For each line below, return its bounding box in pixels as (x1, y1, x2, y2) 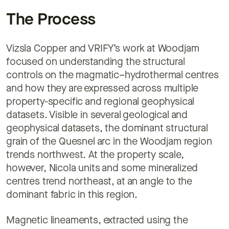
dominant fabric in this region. (6, 190, 140, 200)
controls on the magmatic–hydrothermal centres (6, 70, 219, 81)
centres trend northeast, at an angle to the (6, 176, 193, 187)
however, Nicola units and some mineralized (6, 163, 198, 174)
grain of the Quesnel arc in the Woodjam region (6, 136, 212, 147)
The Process (6, 12, 96, 29)
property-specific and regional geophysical (6, 97, 195, 107)
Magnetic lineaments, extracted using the (6, 215, 188, 226)
